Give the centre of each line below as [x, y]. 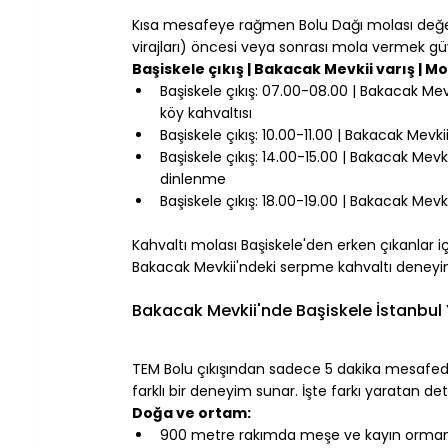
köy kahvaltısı [206, 112]
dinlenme [193, 178]
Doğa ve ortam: [191, 412]
